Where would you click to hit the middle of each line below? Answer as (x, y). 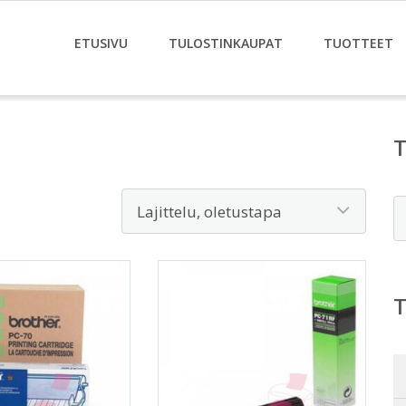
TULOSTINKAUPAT (226, 43)
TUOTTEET (358, 43)
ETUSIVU (101, 43)
